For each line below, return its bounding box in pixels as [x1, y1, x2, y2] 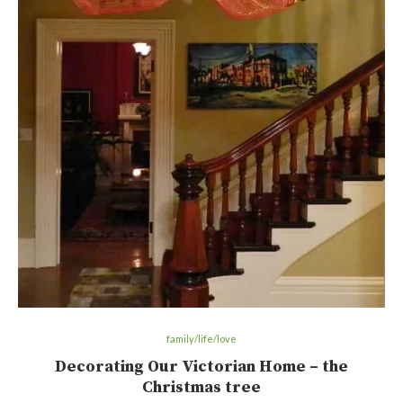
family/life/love [166, 333, 237, 345]
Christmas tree [142, 377, 261, 399]
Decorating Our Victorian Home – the [55, 356, 348, 378]
